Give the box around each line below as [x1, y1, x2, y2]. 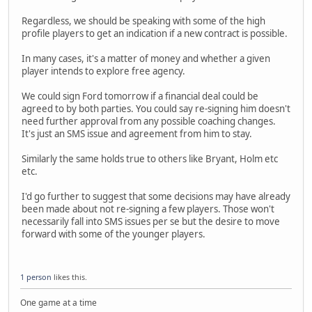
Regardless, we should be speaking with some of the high [22, 15, 265, 28]
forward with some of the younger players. [22, 228, 205, 241]
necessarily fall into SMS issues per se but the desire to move [22, 215, 280, 228]
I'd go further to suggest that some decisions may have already [22, 190, 290, 203]
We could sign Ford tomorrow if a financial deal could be [22, 90, 258, 103]
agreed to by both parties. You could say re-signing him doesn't [22, 102, 290, 116]
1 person [20, 271, 52, 282]
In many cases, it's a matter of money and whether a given [22, 52, 270, 65]
